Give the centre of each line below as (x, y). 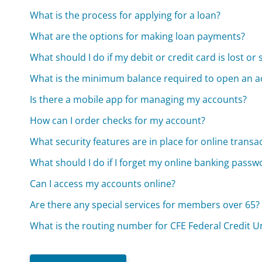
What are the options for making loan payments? (138, 37)
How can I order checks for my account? (118, 121)
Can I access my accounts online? (103, 184)
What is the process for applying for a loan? (125, 15)
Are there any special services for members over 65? (145, 205)
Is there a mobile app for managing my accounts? (139, 100)
